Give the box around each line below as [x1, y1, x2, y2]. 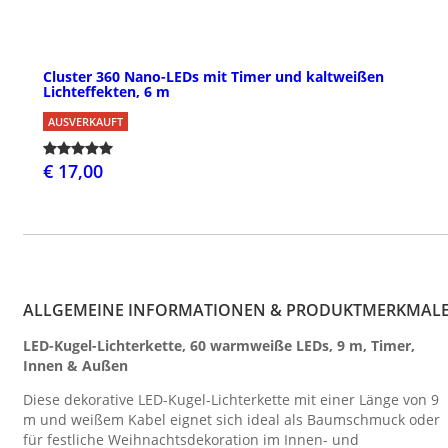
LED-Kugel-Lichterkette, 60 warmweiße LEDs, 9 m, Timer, [23, 336, 415, 356]
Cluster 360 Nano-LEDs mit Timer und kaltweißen [43, 67, 384, 87]
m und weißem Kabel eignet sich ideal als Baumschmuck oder [23, 409, 440, 429]
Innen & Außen [23, 356, 128, 376]
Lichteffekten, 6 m [43, 82, 170, 102]
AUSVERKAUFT [48, 114, 123, 130]
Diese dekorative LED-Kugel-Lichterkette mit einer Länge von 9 [23, 389, 439, 409]
